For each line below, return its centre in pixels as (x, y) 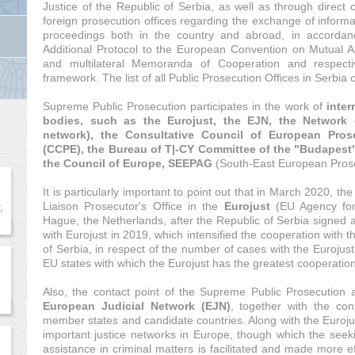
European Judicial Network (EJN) (137, 306)
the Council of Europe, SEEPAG (128, 163)
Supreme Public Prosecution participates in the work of (185, 106)
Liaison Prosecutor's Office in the (134, 206)
